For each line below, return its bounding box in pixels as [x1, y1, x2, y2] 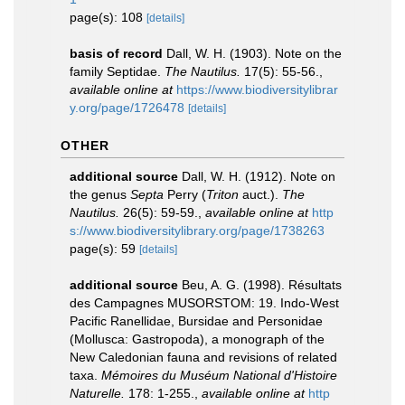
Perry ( [164, 187, 206, 202]
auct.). [239, 187, 282, 202]
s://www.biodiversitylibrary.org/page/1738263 [70, 223, 325, 238]
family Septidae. [70, 64, 165, 79]
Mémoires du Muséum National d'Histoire [101, 368, 337, 382]
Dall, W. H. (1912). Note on [182, 169, 335, 184]
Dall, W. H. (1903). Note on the [166, 46, 342, 61]
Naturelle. [70, 386, 125, 400]
